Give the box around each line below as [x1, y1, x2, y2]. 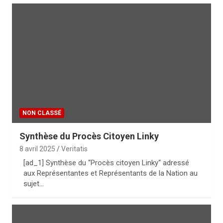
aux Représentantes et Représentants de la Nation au [23, 169, 198, 178]
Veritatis [61, 145, 88, 153]
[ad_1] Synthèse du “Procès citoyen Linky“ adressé [23, 158, 189, 167]
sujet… [23, 179, 44, 188]
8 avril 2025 [19, 145, 55, 153]
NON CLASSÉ [22, 110, 61, 116]
